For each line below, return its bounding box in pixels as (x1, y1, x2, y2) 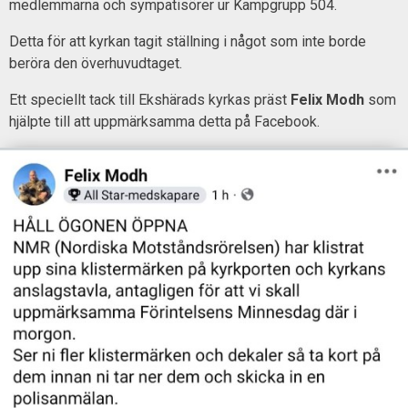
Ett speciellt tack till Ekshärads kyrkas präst (9, 90, 291, 108)
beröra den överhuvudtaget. (9, 54, 182, 72)
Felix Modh (291, 90, 364, 108)
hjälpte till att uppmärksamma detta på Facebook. (9, 112, 320, 130)
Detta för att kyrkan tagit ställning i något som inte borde (9, 32, 366, 50)
